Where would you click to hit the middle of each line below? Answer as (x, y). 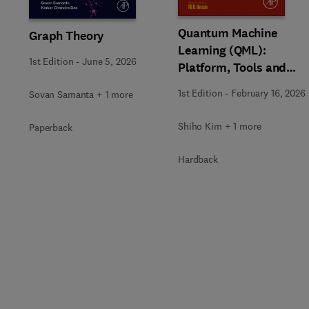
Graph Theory (67, 36)
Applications (213, 85)
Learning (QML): (222, 50)
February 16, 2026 (268, 93)
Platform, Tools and (232, 68)
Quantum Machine (228, 33)
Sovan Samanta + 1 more (81, 94)
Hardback (198, 159)
